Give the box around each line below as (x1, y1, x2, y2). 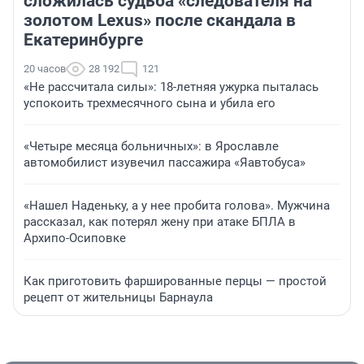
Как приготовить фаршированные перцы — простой (24, 274, 327, 289)
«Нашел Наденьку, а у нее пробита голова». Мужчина (24, 198, 330, 214)
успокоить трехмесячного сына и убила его (24, 96, 275, 111)
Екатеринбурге (24, 30, 143, 50)
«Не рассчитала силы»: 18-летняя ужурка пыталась (24, 80, 318, 95)
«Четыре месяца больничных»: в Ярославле (24, 139, 279, 154)
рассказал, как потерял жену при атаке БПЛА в (24, 214, 296, 230)
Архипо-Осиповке (24, 231, 126, 246)
